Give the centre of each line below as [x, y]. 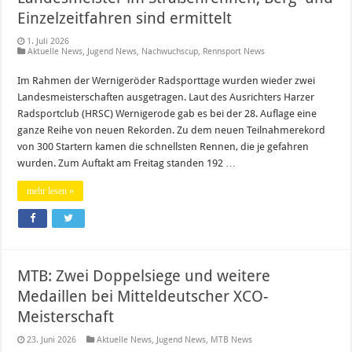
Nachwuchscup [170, 51]
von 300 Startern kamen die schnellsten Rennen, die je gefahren [163, 146]
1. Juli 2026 [48, 41]
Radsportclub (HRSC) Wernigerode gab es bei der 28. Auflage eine [167, 113]
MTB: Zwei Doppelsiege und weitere [144, 275]
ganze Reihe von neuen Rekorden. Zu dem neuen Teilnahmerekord [172, 130]
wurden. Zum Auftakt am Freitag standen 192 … [127, 163]
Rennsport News [234, 51]
